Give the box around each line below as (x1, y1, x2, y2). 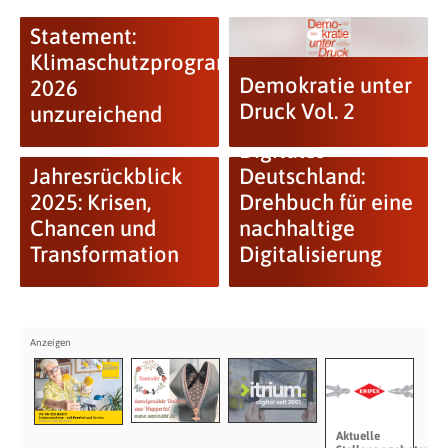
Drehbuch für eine (238, 189, 413, 215)
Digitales (238, 137, 325, 163)
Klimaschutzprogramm (29, 49, 254, 75)
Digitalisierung (238, 241, 382, 267)
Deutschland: (238, 163, 365, 189)
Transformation (29, 241, 179, 267)
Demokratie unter (238, 72, 412, 98)
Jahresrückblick (29, 163, 182, 189)
